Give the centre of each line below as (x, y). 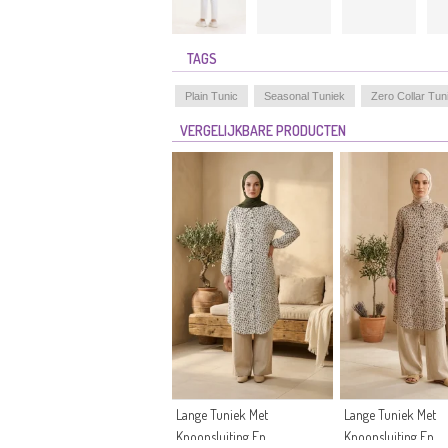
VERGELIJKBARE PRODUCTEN (263, 130)
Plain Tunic (211, 96)
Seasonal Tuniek (304, 96)
